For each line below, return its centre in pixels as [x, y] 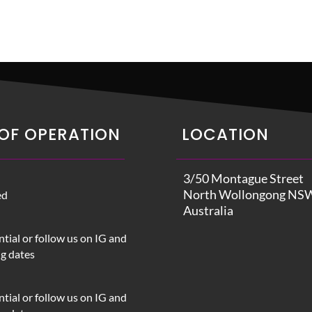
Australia [208, 210]
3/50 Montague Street [243, 178]
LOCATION [225, 134]
